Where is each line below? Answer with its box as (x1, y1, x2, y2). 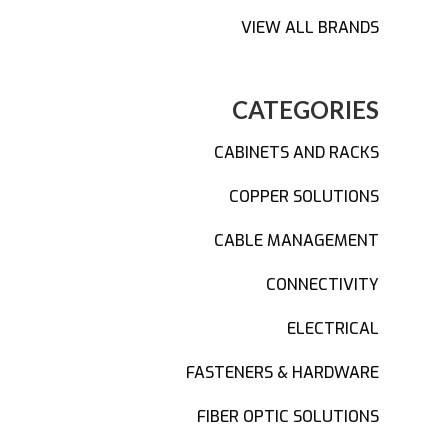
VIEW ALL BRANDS (241, 17, 380, 38)
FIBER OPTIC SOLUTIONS (197, 406, 380, 427)
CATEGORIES (232, 95, 380, 124)
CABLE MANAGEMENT (214, 230, 380, 251)
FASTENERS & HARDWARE (186, 362, 380, 383)
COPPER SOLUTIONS (229, 186, 380, 207)
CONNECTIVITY (266, 274, 380, 295)
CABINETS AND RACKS (214, 142, 380, 163)
